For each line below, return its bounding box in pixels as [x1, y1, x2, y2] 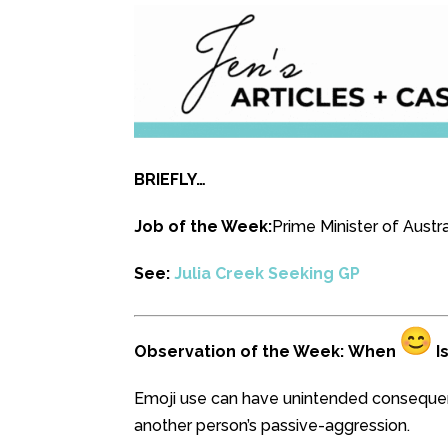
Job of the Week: [134, 216, 273, 236]
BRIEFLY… [134, 169, 207, 189]
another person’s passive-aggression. [134, 415, 411, 435]
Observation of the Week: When [134, 341, 401, 361]
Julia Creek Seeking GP [174, 263, 361, 283]
